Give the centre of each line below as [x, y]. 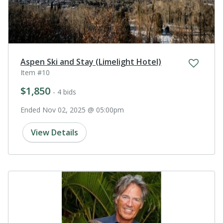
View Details [55, 132]
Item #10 [35, 72]
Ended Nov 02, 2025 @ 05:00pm [72, 110]
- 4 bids [64, 92]
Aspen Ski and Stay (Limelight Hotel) [91, 61]
